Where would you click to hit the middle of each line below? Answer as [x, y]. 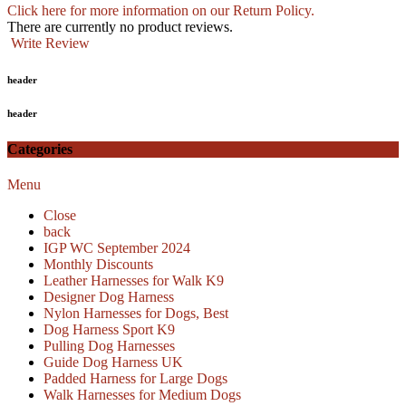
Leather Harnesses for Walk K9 [134, 281]
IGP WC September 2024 [117, 248]
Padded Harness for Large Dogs [135, 379]
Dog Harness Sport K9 [109, 330]
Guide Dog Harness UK [113, 362]
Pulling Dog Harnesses [109, 346]
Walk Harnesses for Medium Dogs [142, 395]
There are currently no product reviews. [120, 26]
